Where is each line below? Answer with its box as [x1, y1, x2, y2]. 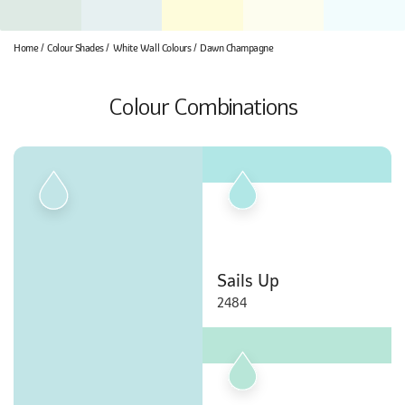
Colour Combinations [108, 91, 297, 122]
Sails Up [217, 269, 279, 292]
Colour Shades [47, 42, 104, 55]
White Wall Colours [112, 42, 192, 55]
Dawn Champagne [200, 42, 274, 55]
